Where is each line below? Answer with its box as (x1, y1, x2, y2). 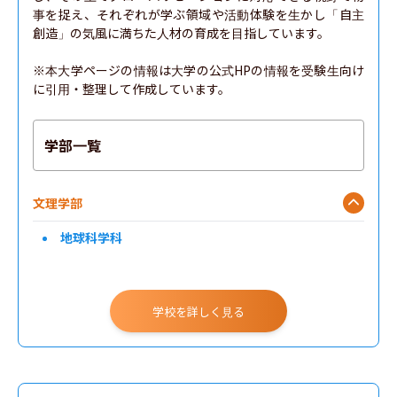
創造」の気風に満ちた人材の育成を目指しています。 (33, 24, 330, 42)
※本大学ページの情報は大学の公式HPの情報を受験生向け (33, 61, 364, 79)
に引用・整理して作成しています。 (33, 80, 230, 97)
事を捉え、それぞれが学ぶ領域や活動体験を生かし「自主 (33, 5, 364, 23)
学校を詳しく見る (152, 302, 245, 320)
